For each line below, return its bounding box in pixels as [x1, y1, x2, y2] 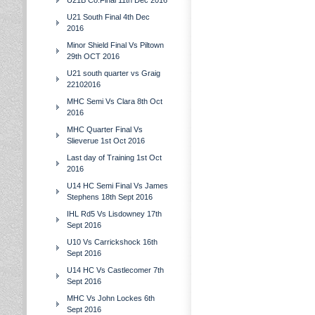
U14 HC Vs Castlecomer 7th [67, 266, 164, 274]
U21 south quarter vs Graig [67, 69, 160, 77]
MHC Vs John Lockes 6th [67, 294, 155, 302]
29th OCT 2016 [67, 52, 120, 60]
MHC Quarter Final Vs [67, 125, 143, 134]
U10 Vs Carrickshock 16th [67, 238, 157, 246]
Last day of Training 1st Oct [67, 153, 162, 162]
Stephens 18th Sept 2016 [67, 193, 153, 201]
